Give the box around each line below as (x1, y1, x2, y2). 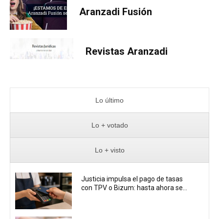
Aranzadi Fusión (79, 5, 152, 18)
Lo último (95, 96, 124, 104)
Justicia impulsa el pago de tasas (81, 175, 183, 183)
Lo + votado (91, 121, 128, 129)
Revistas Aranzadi (86, 45, 168, 57)
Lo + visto (94, 146, 125, 154)
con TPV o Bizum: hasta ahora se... (81, 183, 188, 192)
